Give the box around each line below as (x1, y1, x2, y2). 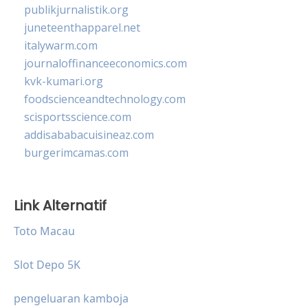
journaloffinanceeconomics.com (24, 55, 187, 71)
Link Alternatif (14, 195, 107, 215)
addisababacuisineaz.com (24, 126, 154, 142)
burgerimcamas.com (24, 144, 129, 160)
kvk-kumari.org (24, 73, 103, 89)
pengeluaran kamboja (14, 290, 129, 306)
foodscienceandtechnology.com (24, 91, 186, 107)
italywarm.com (24, 37, 98, 53)
